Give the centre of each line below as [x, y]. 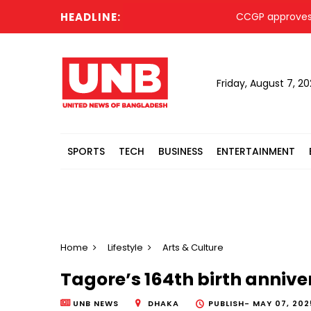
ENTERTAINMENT [256, 151]
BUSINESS [180, 151]
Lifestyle [125, 247]
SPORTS [86, 151]
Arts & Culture [193, 247]
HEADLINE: [91, 17]
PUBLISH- [230, 304]
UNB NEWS [96, 304]
